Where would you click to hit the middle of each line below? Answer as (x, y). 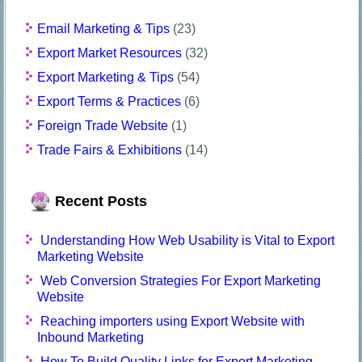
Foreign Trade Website (103, 125)
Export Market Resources (110, 53)
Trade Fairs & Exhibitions (110, 149)
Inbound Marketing (91, 337)
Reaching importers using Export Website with (173, 321)
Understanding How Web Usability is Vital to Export (188, 240)
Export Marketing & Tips (106, 77)
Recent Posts (101, 201)
